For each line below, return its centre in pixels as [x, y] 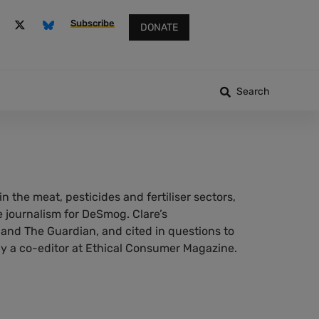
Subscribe [92, 23]
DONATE [159, 27]
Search [253, 92]
